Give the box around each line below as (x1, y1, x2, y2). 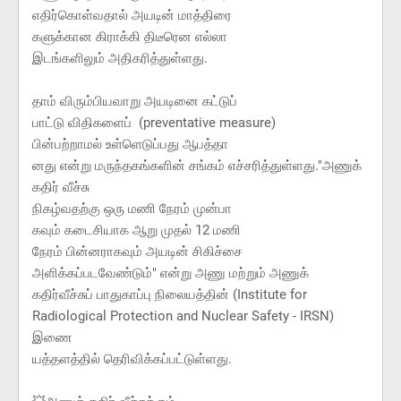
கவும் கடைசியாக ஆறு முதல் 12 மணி (32, 222, 241, 239)
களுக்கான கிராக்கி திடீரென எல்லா (32, 29, 227, 46)
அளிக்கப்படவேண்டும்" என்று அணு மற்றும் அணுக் (32, 265, 309, 282)
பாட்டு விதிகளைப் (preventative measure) (32, 115, 276, 132)
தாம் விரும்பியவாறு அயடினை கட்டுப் (32, 93, 237, 110)
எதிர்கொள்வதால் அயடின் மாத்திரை (32, 7, 232, 24)
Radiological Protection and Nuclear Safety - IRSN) (32, 308, 334, 325)
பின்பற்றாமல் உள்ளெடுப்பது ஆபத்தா (32, 136, 228, 153)
